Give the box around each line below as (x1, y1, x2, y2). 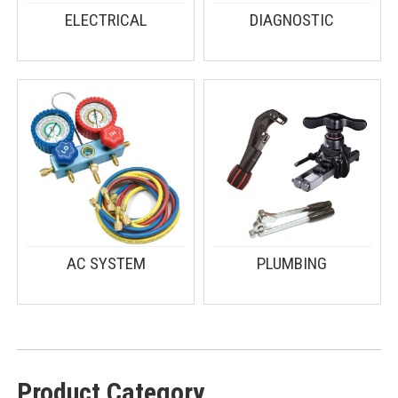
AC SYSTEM (66, 253, 146, 275)
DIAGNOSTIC (250, 9, 335, 30)
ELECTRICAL (64, 9, 147, 30)
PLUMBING (257, 253, 328, 275)
